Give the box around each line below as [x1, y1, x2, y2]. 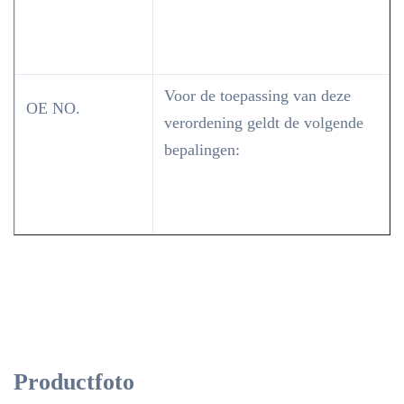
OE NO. [26, 99, 80, 117]
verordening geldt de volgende [164, 114, 363, 132]
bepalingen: [164, 141, 240, 159]
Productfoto [14, 369, 134, 395]
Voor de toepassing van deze [164, 87, 351, 105]
